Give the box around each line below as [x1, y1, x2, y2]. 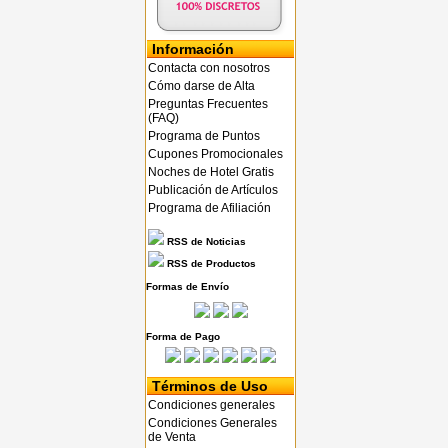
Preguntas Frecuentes [148, 97, 268, 111]
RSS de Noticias [164, 236, 246, 247]
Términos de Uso [152, 378, 268, 394]
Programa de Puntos [148, 129, 260, 143]
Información [152, 41, 234, 57]
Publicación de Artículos [148, 183, 278, 197]
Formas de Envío [146, 281, 229, 292]
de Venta [148, 430, 196, 444]
